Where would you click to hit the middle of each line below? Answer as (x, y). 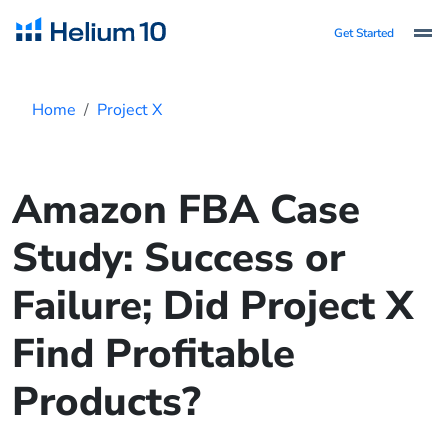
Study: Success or (178, 258)
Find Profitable (153, 354)
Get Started (364, 33)
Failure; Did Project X (212, 306)
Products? (106, 402)
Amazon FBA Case (186, 210)
